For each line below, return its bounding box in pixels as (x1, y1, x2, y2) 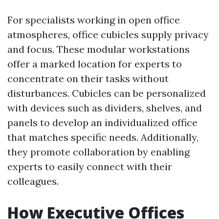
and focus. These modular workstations (7, 43, 190, 55)
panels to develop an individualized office (7, 116, 197, 129)
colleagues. (7, 175, 59, 187)
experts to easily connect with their (7, 160, 172, 173)
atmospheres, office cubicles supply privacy (7, 28, 209, 41)
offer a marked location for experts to (7, 58, 182, 70)
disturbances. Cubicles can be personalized (7, 87, 206, 99)
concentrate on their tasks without (7, 72, 169, 85)
